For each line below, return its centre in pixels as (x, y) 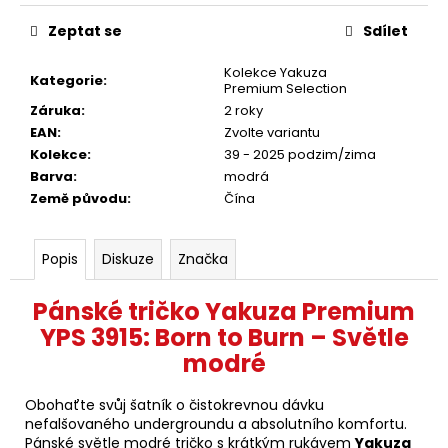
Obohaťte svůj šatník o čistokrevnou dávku (174, 405)
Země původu (78, 198)
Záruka (55, 110)
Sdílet (385, 30)
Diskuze (128, 258)
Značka (203, 258)
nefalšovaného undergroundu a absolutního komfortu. (216, 424)
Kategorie (66, 80)
